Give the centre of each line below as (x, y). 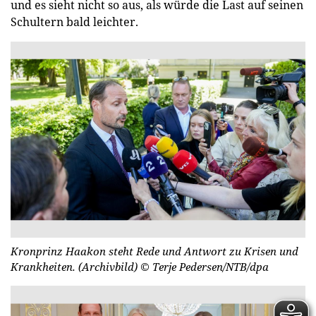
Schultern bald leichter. (74, 22)
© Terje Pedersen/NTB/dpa (205, 267)
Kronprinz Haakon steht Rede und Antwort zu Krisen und (154, 251)
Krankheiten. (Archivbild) (75, 267)
